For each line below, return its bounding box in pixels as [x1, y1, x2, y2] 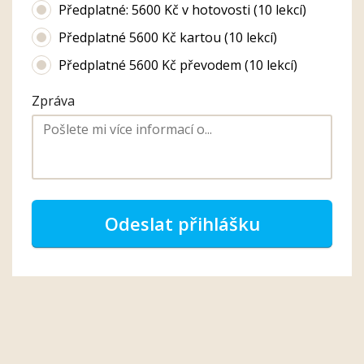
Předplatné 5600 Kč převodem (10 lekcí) [58, 55, 297, 74]
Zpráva [32, 91, 75, 110]
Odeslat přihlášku [104, 210, 260, 236]
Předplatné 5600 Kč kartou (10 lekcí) [58, 28, 277, 46]
